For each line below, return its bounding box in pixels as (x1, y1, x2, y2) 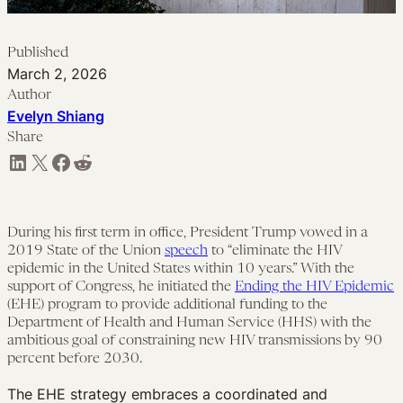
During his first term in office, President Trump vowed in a (7, 225, 368, 240)
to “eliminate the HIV (208, 243, 342, 258)
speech (165, 243, 208, 258)
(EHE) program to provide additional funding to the (7, 297, 327, 312)
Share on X (28, 148, 41, 175)
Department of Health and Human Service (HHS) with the (7, 315, 372, 330)
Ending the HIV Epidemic (235, 279, 394, 294)
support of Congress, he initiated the (7, 279, 235, 294)
